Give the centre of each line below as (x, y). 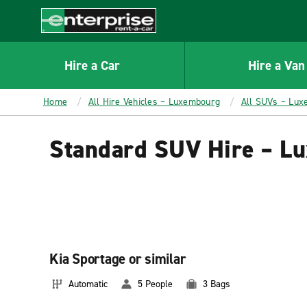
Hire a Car (92, 65)
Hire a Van (277, 65)
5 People (155, 284)
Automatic (88, 284)
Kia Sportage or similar (118, 259)
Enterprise (66, 40)
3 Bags (217, 284)
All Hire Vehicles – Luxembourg (154, 102)
